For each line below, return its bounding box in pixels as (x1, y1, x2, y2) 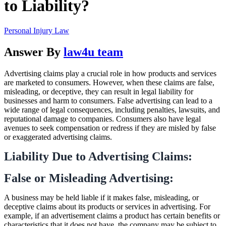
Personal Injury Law (4, 26, 69, 35)
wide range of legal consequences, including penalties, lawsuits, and (4, 105, 220, 114)
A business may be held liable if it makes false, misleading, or (4, 193, 199, 202)
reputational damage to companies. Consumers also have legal (4, 114, 201, 123)
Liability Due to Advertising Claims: (4, 149, 192, 163)
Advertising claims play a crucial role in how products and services (4, 69, 216, 78)
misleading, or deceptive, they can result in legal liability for (4, 87, 193, 96)
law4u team (64, 45, 123, 59)
